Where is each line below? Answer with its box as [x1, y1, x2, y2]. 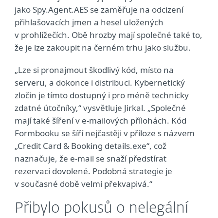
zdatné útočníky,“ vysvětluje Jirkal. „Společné [15, 102, 186, 113]
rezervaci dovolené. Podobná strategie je [15, 165, 172, 177]
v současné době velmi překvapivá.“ [15, 178, 152, 189]
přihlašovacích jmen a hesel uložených [15, 17, 163, 28]
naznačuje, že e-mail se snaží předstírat [15, 153, 166, 164]
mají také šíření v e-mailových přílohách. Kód [15, 115, 186, 126]
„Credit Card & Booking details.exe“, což [15, 140, 166, 151]
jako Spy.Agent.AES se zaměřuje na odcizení [15, 4, 183, 15]
